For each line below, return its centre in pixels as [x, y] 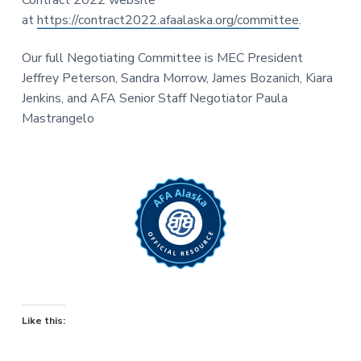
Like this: [43, 321]
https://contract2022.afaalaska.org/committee [168, 20]
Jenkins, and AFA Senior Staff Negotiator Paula [154, 98]
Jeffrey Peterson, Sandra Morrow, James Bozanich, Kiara [177, 78]
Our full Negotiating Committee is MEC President [162, 58]
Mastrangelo [58, 118]
